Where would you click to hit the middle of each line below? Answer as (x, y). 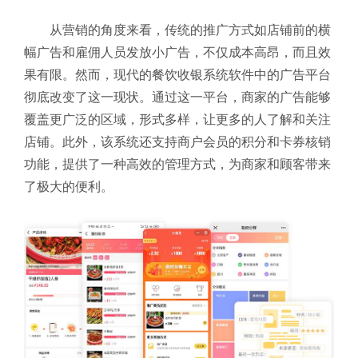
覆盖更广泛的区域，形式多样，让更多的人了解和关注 (177, 120)
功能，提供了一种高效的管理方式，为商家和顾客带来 (177, 165)
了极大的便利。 (69, 187)
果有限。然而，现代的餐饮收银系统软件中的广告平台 (177, 75)
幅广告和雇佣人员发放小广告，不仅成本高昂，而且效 (177, 53)
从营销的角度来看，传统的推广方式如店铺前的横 (190, 30)
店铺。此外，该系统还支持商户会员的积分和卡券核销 (177, 142)
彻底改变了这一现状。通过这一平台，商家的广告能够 (177, 97)
